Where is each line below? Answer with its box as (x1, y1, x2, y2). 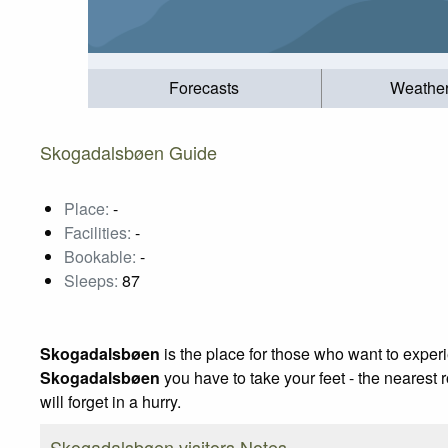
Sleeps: (64, 268, 118, 292)
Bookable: (64, 244, 136, 268)
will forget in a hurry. (40, 389, 181, 413)
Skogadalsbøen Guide (40, 138, 217, 165)
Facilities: (64, 220, 131, 244)
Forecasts (169, 76, 240, 100)
